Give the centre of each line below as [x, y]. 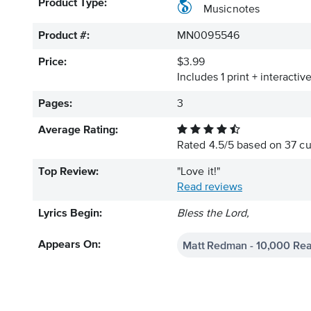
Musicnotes [232, 10]
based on [260, 146]
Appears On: [69, 245]
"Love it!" [199, 172]
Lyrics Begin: [70, 214]
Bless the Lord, [213, 214]
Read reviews [210, 187]
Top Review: [68, 172]
